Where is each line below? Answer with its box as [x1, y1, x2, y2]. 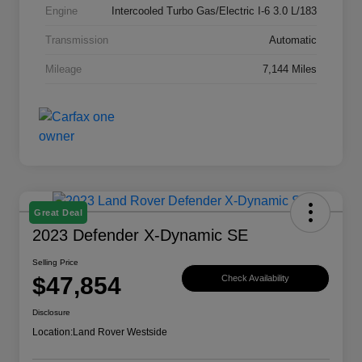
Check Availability [221, 272, 289, 283]
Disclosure [32, 308, 70, 318]
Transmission [45, 34, 108, 47]
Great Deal [34, 208, 82, 218]
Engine [45, 5, 78, 18]
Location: [32, 326, 73, 339]
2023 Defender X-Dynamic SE [32, 226, 248, 245]
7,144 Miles [263, 63, 317, 76]
